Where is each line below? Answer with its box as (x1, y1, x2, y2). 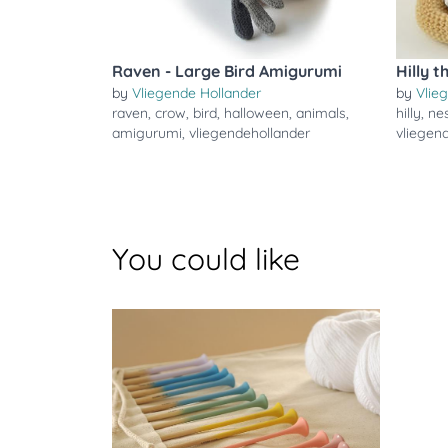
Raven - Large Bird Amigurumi (112, 61, 342, 81)
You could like (112, 240, 300, 278)
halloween (224, 104, 289, 122)
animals (296, 104, 346, 122)
